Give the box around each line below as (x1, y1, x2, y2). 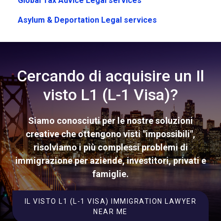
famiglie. (92, 169, 129, 180)
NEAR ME (93, 208, 128, 216)
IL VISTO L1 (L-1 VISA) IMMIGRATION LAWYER (24, 197, 197, 206)
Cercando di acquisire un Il (17, 67, 204, 86)
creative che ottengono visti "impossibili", (26, 129, 195, 140)
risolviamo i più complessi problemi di (33, 142, 188, 153)
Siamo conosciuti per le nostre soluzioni (28, 115, 193, 126)
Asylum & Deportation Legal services (17, 15, 157, 25)
